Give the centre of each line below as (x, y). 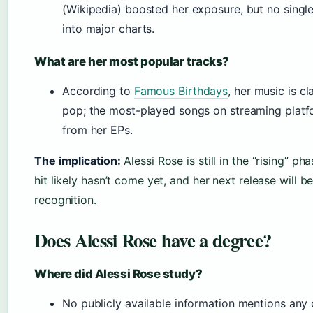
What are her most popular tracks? (132, 62)
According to (98, 91)
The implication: (78, 161)
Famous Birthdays (181, 91)
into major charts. (109, 29)
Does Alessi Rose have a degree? (153, 240)
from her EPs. (97, 130)
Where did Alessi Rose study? (118, 274)
